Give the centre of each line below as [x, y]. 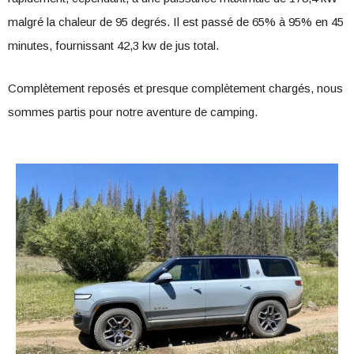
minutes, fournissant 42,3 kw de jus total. [113, 45]
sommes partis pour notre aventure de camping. [133, 112]
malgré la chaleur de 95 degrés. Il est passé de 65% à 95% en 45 [176, 22]
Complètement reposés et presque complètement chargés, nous [175, 88]
